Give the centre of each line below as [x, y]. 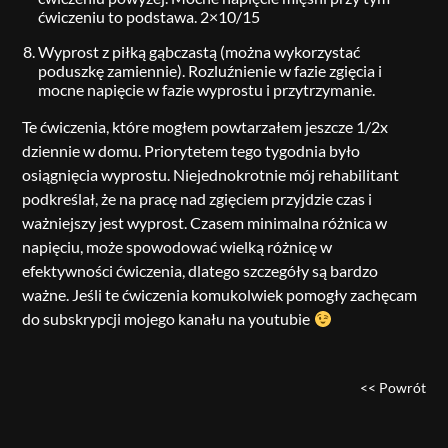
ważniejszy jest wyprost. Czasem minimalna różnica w [205, 222]
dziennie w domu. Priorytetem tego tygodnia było [191, 150]
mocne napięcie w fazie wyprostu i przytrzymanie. [207, 89]
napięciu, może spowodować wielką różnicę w [177, 246]
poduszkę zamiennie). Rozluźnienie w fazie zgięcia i [210, 70]
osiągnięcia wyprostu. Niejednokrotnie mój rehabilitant [211, 174]
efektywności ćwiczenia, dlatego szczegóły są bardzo [200, 270]
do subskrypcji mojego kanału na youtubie [168, 318]
